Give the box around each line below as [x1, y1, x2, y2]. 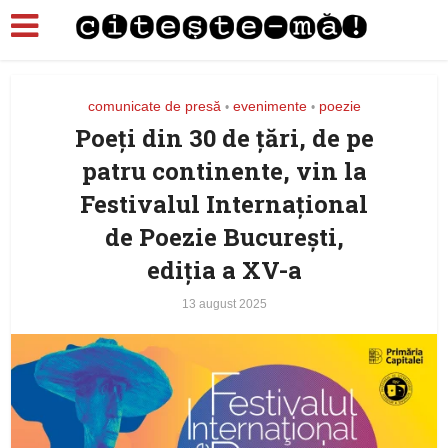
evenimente [232, 98, 307, 114]
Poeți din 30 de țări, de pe [74, 122, 374, 154]
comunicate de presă [87, 98, 221, 114]
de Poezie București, [104, 221, 344, 253]
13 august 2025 [181, 297, 267, 311]
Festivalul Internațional [80, 188, 368, 220]
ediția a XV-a [146, 254, 302, 286]
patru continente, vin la [81, 155, 367, 187]
